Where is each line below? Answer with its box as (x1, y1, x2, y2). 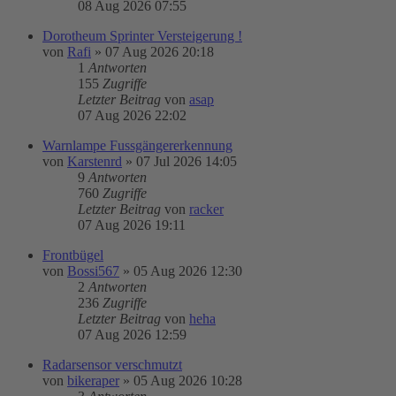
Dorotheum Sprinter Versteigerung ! (42, 28, 242, 43)
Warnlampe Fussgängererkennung (42, 138, 232, 153)
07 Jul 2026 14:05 (136, 154, 237, 169)
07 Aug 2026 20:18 (105, 44, 214, 59)
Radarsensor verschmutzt (42, 357, 182, 372)
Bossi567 (67, 263, 119, 278)
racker (189, 202, 224, 217)
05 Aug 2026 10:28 (133, 373, 242, 388)
